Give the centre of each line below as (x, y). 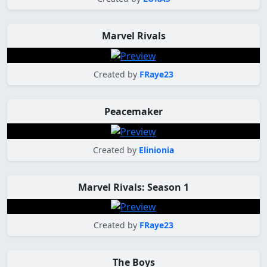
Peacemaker (133, 112)
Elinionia (156, 150)
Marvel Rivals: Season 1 (133, 187)
